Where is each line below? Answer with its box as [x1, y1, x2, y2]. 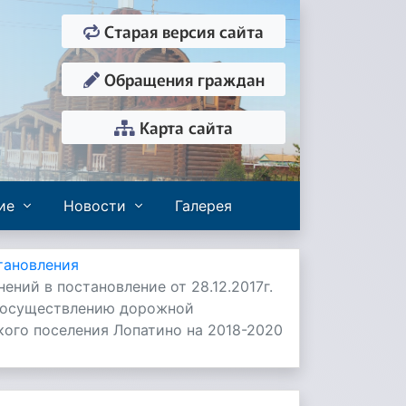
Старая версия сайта [100, 19, 264, 43]
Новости [63, 197, 126, 215]
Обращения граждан [99, 67, 265, 91]
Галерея [175, 197, 232, 215]
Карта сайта [135, 115, 233, 139]
